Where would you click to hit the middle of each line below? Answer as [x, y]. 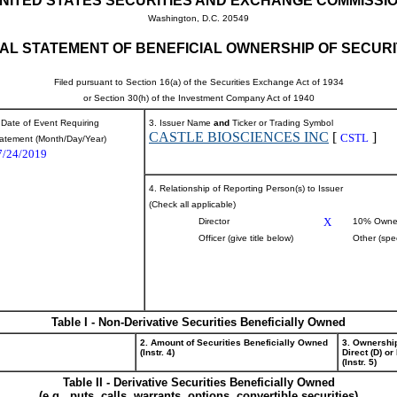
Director [214, 221]
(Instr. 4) [157, 352]
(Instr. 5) [359, 362]
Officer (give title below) [246, 238]
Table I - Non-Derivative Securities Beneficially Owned [198, 322]
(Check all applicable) [192, 204]
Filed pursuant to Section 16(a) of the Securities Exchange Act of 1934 [198, 82]
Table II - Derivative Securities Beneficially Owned [198, 382]
